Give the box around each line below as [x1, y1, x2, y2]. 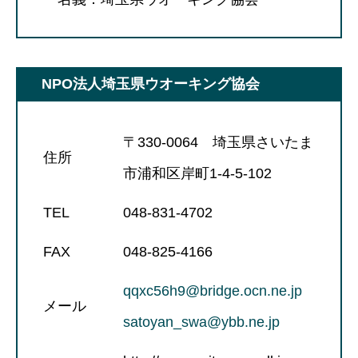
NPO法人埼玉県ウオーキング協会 [42, 75, 260, 92]
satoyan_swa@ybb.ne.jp [123, 313, 280, 330]
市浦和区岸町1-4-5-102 [123, 165, 272, 181]
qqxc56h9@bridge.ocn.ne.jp [123, 282, 302, 299]
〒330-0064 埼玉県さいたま [123, 133, 313, 150]
